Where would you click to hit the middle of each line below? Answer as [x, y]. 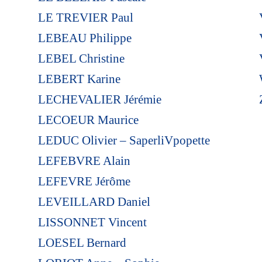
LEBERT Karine [79, 79]
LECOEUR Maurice [88, 120]
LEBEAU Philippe [85, 38]
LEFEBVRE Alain [84, 161]
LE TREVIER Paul [85, 17]
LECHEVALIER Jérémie [99, 99]
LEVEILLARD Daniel [94, 201]
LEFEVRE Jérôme [84, 181]
